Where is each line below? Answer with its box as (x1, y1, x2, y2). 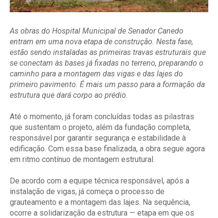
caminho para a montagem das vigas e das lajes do (10, 69, 183, 79)
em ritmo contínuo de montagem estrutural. (10, 155, 155, 164)
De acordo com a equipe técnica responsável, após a (10, 176, 189, 186)
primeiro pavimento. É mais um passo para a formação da (10, 80, 205, 90)
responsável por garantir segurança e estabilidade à (10, 133, 186, 143)
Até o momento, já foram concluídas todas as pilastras (10, 112, 194, 122)
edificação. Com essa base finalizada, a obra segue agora (10, 144, 205, 154)
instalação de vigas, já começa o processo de (10, 187, 164, 197)
